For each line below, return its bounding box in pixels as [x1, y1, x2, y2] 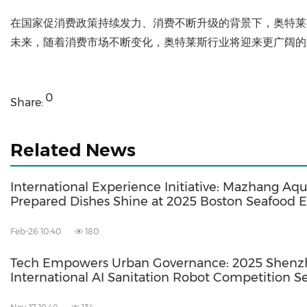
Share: [10, 96, 43, 109]
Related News [10, 139, 136, 161]
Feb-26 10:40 [10, 226, 62, 237]
